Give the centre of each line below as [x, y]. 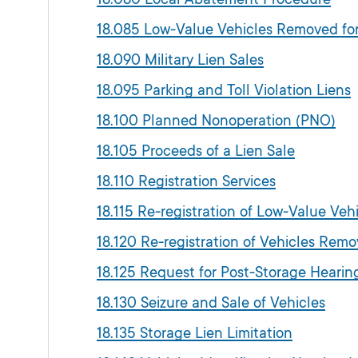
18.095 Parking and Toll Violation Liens [224, 90]
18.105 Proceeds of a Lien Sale [196, 151]
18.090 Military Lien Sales [180, 60]
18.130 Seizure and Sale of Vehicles [211, 302]
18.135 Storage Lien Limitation [195, 333]
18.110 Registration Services [186, 181]
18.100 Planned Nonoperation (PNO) [216, 120]
